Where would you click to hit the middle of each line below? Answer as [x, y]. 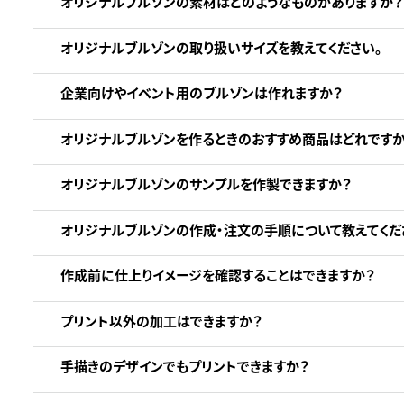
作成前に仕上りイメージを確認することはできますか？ [217, 275]
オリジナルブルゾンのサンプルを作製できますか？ [206, 184]
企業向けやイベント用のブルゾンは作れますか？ [201, 93]
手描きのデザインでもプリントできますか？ [184, 366]
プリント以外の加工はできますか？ [161, 320]
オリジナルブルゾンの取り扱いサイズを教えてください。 [221, 47]
